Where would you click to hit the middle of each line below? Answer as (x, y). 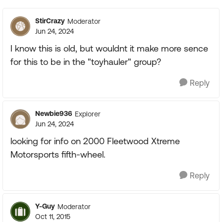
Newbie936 (54, 113)
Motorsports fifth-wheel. (58, 154)
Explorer (88, 114)
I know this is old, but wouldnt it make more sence (109, 48)
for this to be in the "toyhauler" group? (87, 62)
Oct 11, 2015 (53, 217)
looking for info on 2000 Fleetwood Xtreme (95, 141)
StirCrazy (50, 21)
